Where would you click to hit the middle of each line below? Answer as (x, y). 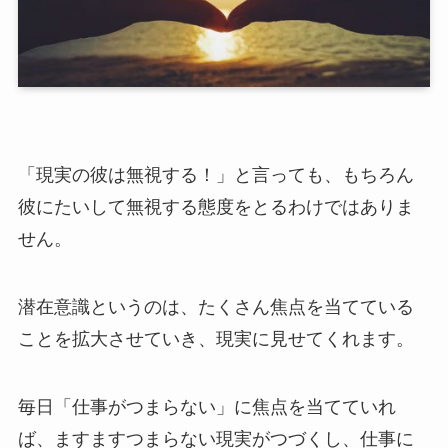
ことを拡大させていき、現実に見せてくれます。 (215, 338)
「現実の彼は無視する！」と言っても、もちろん (215, 174)
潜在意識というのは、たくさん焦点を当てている (215, 306)
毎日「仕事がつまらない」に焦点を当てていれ (206, 406)
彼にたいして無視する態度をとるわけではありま (215, 206)
